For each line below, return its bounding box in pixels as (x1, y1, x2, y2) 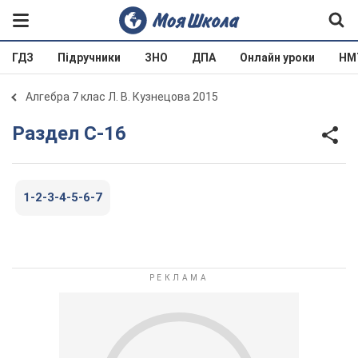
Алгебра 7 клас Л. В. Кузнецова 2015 (26, 90, 218, 103)
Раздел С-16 (25, 121, 126, 145)
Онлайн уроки (240, 51, 315, 64)
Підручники (58, 51, 121, 64)
